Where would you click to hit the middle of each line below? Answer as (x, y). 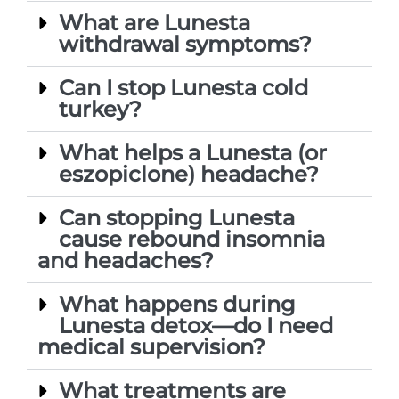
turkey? (100, 109)
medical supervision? (151, 346)
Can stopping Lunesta (177, 217)
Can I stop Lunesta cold (183, 87)
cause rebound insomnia (192, 239)
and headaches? (126, 260)
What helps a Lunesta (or (193, 152)
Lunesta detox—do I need (196, 325)
